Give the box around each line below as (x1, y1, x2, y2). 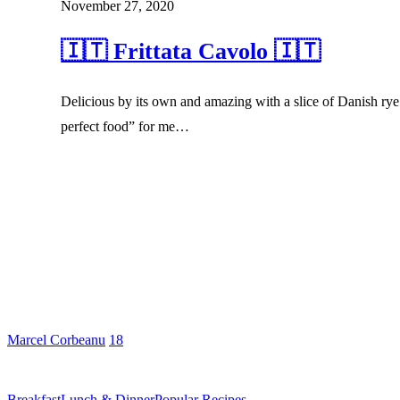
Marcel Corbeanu (7, 331, 105, 347)
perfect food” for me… (61, 118, 190, 134)
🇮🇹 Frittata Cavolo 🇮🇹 (61, 37, 321, 64)
